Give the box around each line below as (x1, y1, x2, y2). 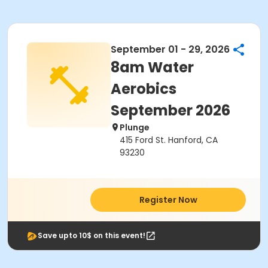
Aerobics (111, 79, 176, 99)
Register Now (139, 194, 197, 206)
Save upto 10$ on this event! (38, 230, 145, 240)
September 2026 (111, 100, 230, 120)
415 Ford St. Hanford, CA (120, 134, 218, 146)
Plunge (120, 121, 150, 133)
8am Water (111, 57, 194, 77)
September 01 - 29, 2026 (111, 42, 230, 56)
